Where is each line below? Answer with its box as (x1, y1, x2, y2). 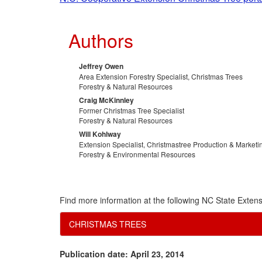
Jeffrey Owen (79, 60, 123, 71)
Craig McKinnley (79, 94, 134, 105)
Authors (68, 26, 133, 53)
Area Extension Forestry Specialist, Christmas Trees (79, 71, 243, 81)
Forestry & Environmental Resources (79, 149, 195, 159)
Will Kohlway (79, 128, 121, 139)
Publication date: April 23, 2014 (60, 247, 184, 260)
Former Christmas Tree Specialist (79, 105, 184, 115)
